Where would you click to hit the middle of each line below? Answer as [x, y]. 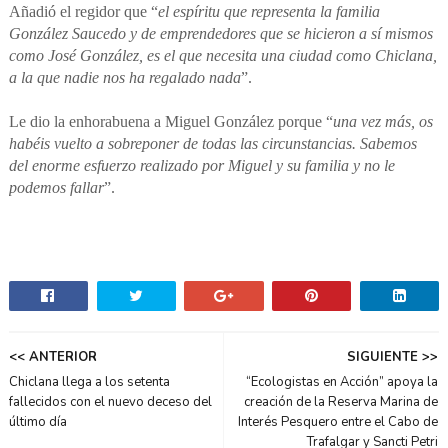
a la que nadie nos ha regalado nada [124, 78]
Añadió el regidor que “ [83, 12]
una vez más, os [382, 122]
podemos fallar [56, 188]
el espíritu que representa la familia [268, 12]
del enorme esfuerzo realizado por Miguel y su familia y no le [201, 166]
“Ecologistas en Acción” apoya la [342, 382]
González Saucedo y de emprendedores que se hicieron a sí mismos [220, 34]
